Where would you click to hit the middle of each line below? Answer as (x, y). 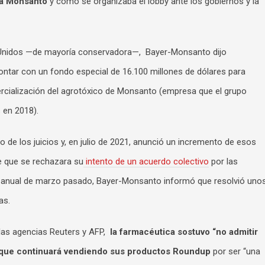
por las (223, 161)
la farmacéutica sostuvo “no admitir (184, 232)
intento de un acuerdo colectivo (146, 161)
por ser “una (235, 251)
